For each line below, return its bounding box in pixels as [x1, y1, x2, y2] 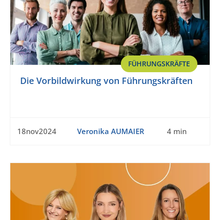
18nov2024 [17, 126, 56, 137]
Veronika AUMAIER [77, 126, 144, 137]
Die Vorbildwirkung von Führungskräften [20, 75, 192, 87]
